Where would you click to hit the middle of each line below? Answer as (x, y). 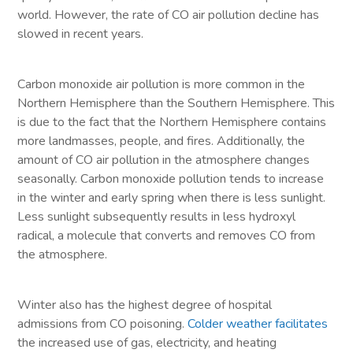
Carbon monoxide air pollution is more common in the (162, 84)
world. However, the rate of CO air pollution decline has (169, 15)
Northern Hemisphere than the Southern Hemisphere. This (176, 103)
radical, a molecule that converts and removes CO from (167, 235)
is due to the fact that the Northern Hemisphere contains (172, 122)
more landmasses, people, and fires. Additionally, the (162, 141)
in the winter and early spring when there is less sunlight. (172, 197)
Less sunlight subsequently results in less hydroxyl (157, 216)
